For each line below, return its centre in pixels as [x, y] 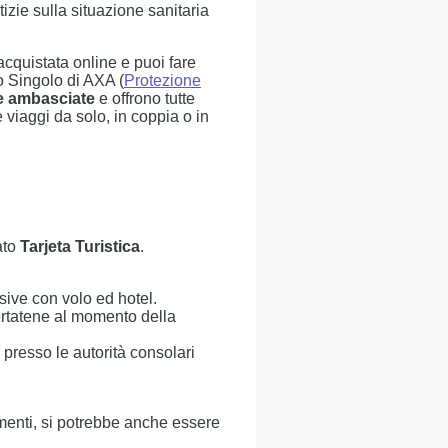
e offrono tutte [145, 98]
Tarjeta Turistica [80, 246]
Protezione [162, 80]
